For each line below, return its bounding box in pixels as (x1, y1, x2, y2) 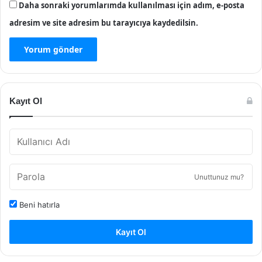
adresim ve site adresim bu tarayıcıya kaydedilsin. (9, 17, 198, 28)
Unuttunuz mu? (194, 172, 244, 181)
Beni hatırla (17, 199, 60, 209)
